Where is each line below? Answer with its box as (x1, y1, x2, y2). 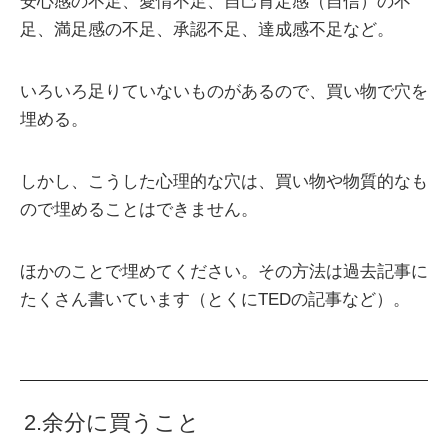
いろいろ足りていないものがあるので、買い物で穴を (20, 82, 428, 102)
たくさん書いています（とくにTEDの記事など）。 (20, 290, 410, 310)
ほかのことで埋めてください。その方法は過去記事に (20, 262, 428, 282)
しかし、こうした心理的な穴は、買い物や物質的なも (20, 172, 428, 192)
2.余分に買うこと (24, 410, 201, 436)
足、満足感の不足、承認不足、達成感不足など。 (20, 20, 394, 40)
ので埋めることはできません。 (20, 200, 258, 220)
